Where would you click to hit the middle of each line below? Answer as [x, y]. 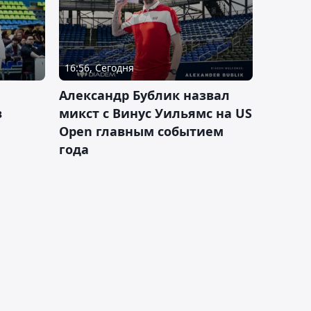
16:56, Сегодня [99, 68]
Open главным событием [141, 132]
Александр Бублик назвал [144, 95]
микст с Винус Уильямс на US [155, 114]
